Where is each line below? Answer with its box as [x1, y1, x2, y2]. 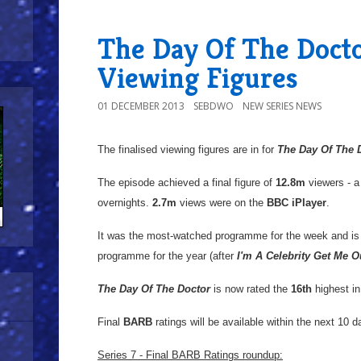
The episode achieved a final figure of [98, 176, 276, 189]
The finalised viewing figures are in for [98, 143, 277, 156]
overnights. [98, 197, 152, 210]
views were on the [176, 197, 267, 210]
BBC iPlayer [267, 197, 326, 210]
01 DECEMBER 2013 [98, 99, 185, 114]
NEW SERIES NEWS [243, 99, 322, 114]
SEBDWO [193, 99, 234, 114]
